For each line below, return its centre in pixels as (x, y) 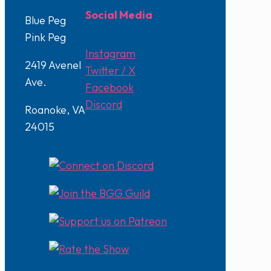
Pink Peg (45, 37)
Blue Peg (45, 20)
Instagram (110, 53)
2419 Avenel (53, 65)
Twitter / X (110, 70)
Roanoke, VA (55, 109)
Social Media (119, 15)
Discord (103, 104)
